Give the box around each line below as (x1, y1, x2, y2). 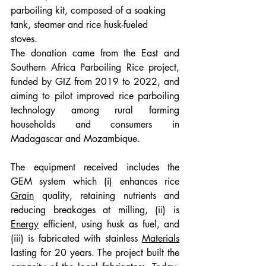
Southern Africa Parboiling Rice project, (11, 61, 179, 74)
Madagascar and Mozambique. (11, 132, 143, 145)
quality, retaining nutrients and (34, 189, 179, 202)
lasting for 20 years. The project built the (11, 246, 179, 259)
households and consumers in (11, 118, 179, 131)
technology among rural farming (11, 103, 179, 116)
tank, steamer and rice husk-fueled (11, 18, 151, 31)
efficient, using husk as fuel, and (39, 217, 179, 230)
